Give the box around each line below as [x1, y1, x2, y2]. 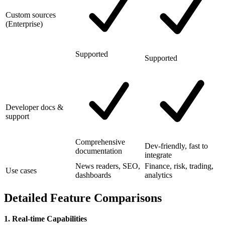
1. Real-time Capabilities [4, 214, 87, 223]
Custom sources [6, 10, 56, 19]
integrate [145, 150, 172, 159]
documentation [75, 146, 122, 155]
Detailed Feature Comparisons [4, 191, 162, 204]
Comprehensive [75, 137, 125, 146]
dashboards [75, 170, 111, 179]
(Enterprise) [6, 19, 43, 28]
